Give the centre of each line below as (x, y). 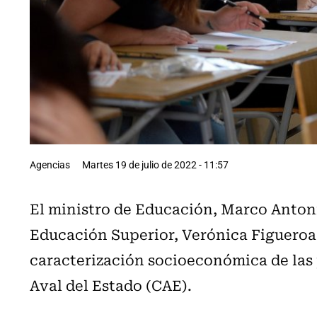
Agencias (50, 164)
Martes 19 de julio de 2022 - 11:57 (155, 164)
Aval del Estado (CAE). (111, 284)
